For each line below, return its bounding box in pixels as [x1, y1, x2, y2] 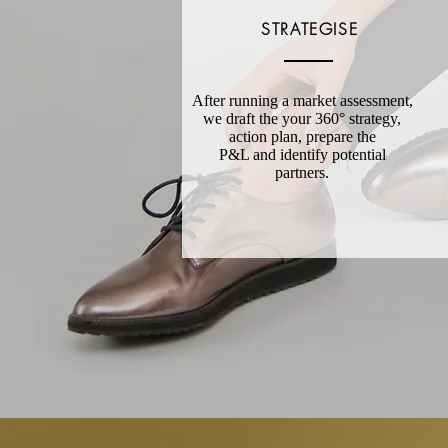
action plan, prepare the [228, 128, 376, 145]
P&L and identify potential [218, 146, 386, 163]
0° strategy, [331, 110, 402, 127]
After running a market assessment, [191, 92, 413, 109]
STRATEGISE [261, 18, 359, 40]
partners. [275, 164, 330, 181]
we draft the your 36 [203, 110, 332, 127]
